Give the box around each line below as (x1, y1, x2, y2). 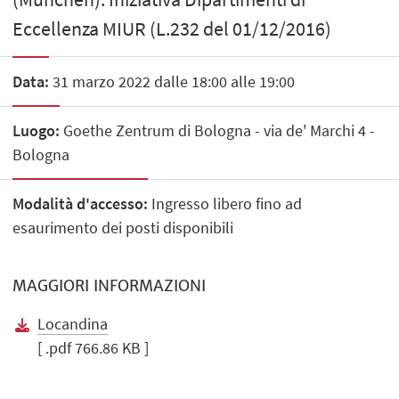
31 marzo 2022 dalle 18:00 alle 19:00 (49, 70, 296, 92)
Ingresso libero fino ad (148, 192, 303, 214)
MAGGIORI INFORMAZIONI (12, 276, 207, 297)
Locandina (37, 313, 109, 334)
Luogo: (12, 119, 61, 141)
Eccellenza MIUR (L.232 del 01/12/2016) (12, 16, 332, 42)
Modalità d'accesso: (12, 192, 149, 214)
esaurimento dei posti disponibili (12, 216, 234, 238)
